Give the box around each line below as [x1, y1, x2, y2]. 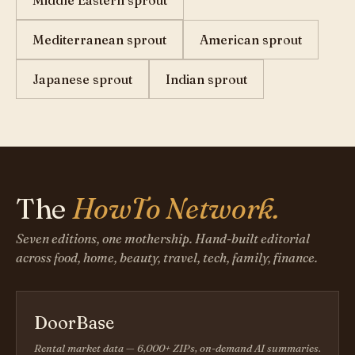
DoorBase [34, 311, 114, 334]
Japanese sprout [32, 71, 132, 87]
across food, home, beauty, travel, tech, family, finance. [16, 250, 318, 265]
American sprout [200, 32, 302, 48]
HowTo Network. [71, 191, 279, 226]
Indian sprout [166, 71, 247, 87]
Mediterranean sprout [32, 32, 166, 48]
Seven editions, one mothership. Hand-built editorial [16, 231, 310, 246]
